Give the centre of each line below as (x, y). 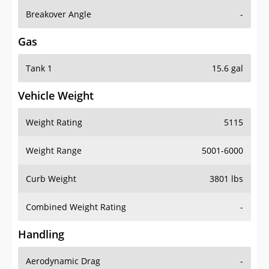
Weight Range (54, 151)
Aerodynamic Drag (63, 261)
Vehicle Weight (56, 96)
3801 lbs (226, 179)
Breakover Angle (59, 14)
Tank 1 (39, 68)
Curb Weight (51, 179)
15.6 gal (228, 68)
